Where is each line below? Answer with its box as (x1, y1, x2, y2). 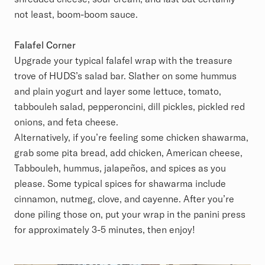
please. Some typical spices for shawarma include (14, 177, 226, 189)
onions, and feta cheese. (14, 115, 121, 128)
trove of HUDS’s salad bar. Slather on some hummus (14, 69, 237, 82)
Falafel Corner (14, 38, 78, 51)
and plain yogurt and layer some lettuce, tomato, (14, 85, 221, 97)
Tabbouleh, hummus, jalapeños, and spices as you (14, 161, 226, 174)
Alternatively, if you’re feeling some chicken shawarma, (14, 131, 248, 143)
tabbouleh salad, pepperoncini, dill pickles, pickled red (14, 100, 245, 112)
